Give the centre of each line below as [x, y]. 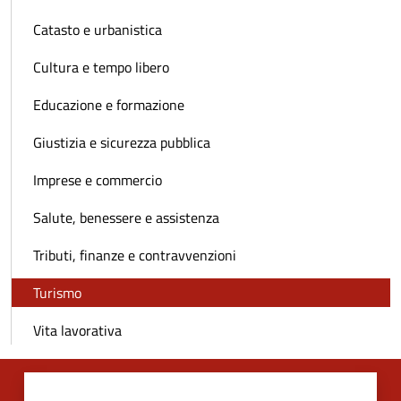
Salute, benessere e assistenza [126, 218]
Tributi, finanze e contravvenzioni [135, 256]
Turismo [57, 293]
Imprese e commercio [98, 180]
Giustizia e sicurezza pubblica [122, 143]
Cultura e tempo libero [101, 68]
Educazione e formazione [109, 105]
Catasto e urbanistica [98, 30]
